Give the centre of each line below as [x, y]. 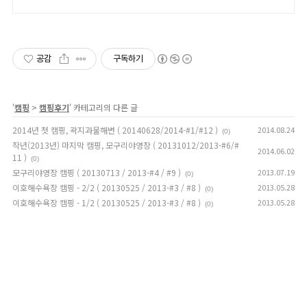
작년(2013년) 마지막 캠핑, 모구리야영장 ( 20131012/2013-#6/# [126, 145]
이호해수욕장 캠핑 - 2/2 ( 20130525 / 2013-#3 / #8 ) [107, 187]
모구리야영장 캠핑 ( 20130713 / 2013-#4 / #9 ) [97, 172]
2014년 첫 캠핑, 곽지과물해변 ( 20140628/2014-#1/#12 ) [115, 130]
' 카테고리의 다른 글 [103, 107]
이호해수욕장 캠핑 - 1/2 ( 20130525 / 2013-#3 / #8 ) [107, 202]
